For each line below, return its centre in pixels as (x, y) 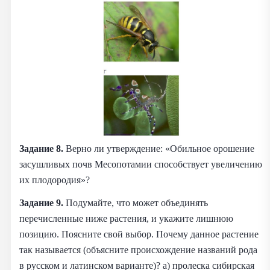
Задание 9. (41, 202)
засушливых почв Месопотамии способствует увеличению (141, 164)
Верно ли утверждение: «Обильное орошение (160, 148)
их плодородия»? (55, 180)
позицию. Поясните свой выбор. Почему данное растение (139, 234)
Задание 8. (42, 148)
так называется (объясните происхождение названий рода (138, 250)
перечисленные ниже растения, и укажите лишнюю (126, 218)
